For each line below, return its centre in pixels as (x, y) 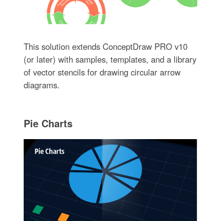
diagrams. (41, 85)
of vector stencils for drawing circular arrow (102, 72)
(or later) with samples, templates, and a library (110, 59)
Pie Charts (48, 123)
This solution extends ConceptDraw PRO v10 (105, 46)
